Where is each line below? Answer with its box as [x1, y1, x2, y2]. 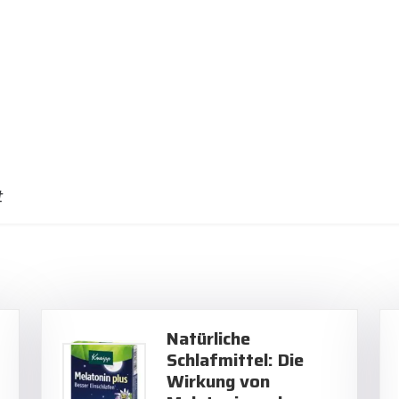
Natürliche [167, 324, 250, 353]
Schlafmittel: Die [167, 346, 304, 374]
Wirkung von [167, 367, 270, 395]
